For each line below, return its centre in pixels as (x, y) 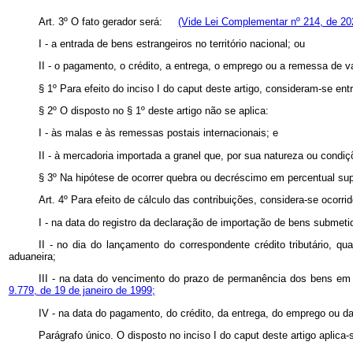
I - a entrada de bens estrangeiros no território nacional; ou (171, 44)
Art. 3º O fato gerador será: (108, 21)
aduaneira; (32, 257)
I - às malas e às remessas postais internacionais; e (158, 133)
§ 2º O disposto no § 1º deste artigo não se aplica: (153, 111)
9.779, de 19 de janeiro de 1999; (82, 291)
